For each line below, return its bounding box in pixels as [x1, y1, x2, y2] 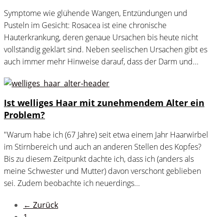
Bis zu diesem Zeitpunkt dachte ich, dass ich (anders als [4, 154, 194, 165]
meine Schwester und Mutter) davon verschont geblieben [4, 166, 201, 177]
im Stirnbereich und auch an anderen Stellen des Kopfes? [4, 141, 201, 153]
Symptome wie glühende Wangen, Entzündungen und [4, 8, 187, 19]
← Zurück [23, 200, 58, 211]
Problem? [4, 109, 45, 121]
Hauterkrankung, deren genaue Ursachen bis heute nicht [4, 32, 198, 43]
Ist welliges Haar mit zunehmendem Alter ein [4, 97, 204, 109]
